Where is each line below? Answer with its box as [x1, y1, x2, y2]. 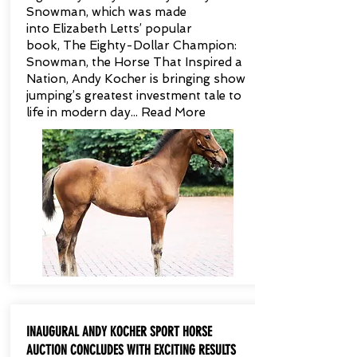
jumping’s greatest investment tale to [25, 88, 241, 103]
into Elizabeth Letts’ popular [25, 22, 192, 36]
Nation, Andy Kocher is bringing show [25, 72, 245, 86]
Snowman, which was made [25, 5, 186, 19]
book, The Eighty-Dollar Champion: [25, 38, 237, 53]
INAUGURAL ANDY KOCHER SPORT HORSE [25, 324, 212, 339]
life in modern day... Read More [25, 105, 206, 120]
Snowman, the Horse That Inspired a [25, 55, 242, 69]
